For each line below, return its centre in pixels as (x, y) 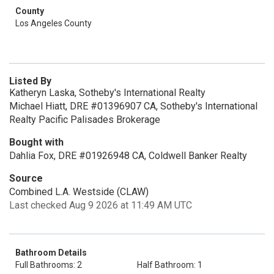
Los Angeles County (54, 23)
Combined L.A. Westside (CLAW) (79, 192)
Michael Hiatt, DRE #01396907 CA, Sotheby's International (133, 106)
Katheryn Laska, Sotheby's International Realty (107, 93)
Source (26, 178)
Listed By (30, 81)
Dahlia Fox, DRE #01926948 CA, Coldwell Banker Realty (128, 156)
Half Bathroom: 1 (170, 265)
